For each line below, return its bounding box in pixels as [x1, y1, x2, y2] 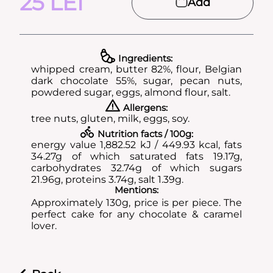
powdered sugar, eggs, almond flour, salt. [31, 87, 231, 99]
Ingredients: [118, 53, 172, 65]
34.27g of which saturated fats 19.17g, [31, 151, 242, 163]
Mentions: [115, 185, 158, 196]
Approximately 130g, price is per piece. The [31, 197, 242, 209]
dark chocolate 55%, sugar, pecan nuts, [31, 75, 242, 87]
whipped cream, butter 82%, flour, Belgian [31, 63, 242, 76]
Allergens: [123, 102, 168, 114]
